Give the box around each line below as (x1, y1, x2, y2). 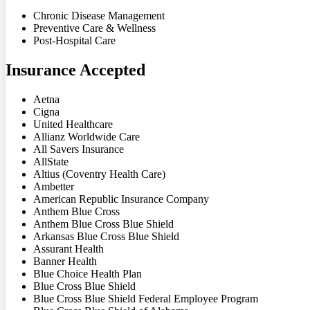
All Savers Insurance (33, 143, 124, 155)
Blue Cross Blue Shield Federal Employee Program (33, 292, 258, 304)
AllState (33, 155, 69, 167)
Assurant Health (33, 242, 104, 255)
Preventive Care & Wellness (33, 21, 156, 34)
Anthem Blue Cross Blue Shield (33, 217, 174, 230)
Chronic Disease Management (33, 9, 165, 21)
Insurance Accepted (6, 60, 145, 79)
